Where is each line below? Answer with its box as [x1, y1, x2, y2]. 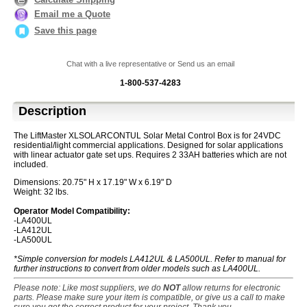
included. [14, 160, 48, 170]
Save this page [34, 25, 97, 36]
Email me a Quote [34, 8, 110, 19]
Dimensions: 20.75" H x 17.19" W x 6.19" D [14, 177, 172, 188]
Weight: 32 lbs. [14, 187, 69, 197]
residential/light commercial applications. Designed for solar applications [14, 140, 283, 151]
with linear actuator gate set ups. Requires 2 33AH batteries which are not [14, 150, 286, 160]
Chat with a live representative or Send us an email [66, 60, 234, 69]
